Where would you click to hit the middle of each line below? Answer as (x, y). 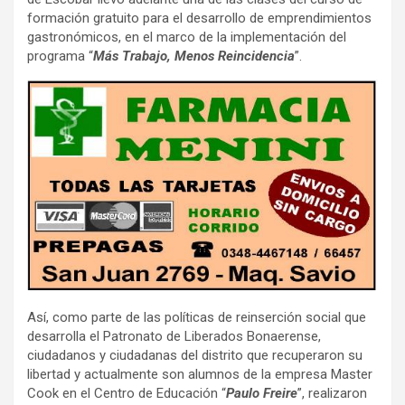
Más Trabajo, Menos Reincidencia (194, 56)
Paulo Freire (262, 393)
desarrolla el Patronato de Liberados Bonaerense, (174, 336)
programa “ (60, 56)
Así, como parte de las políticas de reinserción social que (197, 317)
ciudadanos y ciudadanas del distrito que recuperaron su (195, 355)
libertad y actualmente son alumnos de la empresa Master (200, 374)
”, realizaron (332, 393)
